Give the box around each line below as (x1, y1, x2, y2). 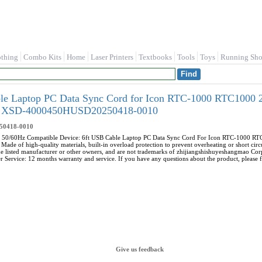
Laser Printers (91, 53, 133, 61)
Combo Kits (23, 53, 61, 61)
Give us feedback (116, 246, 164, 253)
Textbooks (139, 53, 172, 61)
